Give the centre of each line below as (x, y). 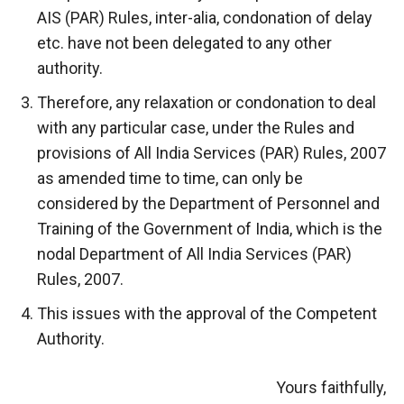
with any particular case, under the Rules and (196, 127)
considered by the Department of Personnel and (208, 203)
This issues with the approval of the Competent (207, 313)
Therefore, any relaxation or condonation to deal (207, 102)
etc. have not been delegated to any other (184, 42)
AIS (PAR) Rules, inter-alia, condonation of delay (205, 17)
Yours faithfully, (331, 387)
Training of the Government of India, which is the (210, 228)
